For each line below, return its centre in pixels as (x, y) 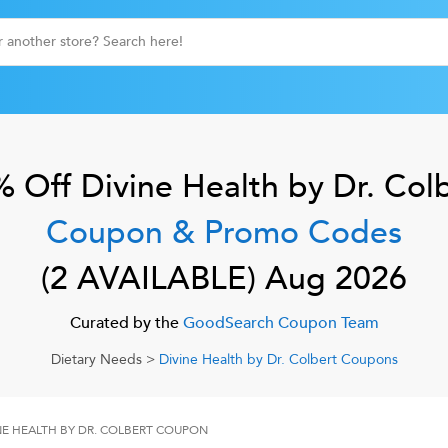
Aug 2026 (336, 279)
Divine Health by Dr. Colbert (247, 359)
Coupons (367, 359)
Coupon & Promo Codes (224, 233)
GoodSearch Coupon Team (278, 323)
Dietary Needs (96, 359)
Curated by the (124, 323)
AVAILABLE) (162, 279)
